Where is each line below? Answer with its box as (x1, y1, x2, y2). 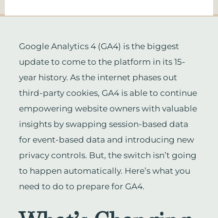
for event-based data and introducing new (18, 135, 194, 145)
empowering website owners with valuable (18, 104, 197, 114)
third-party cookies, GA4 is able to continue (18, 88, 197, 98)
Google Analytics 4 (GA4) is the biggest (18, 41, 179, 52)
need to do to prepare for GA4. (18, 182, 145, 192)
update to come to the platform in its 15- (18, 57, 185, 67)
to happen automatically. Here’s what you (18, 166, 190, 176)
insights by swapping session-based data (18, 119, 188, 129)
